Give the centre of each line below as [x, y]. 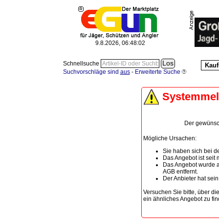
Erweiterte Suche [157, 72]
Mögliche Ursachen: [170, 138]
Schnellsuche [82, 64]
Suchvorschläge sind [91, 72]
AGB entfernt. [180, 172]
